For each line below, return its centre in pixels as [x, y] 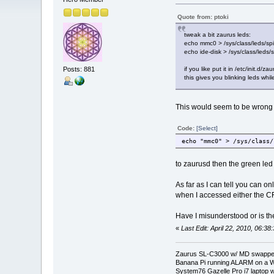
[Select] [207, 128]
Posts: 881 [79, 69]
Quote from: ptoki [203, 17]
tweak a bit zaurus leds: [217, 35]
